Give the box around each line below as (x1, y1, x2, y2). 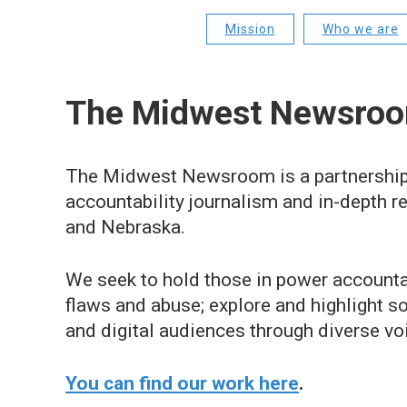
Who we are (322, 22, 399, 36)
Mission (224, 22, 275, 36)
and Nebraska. (65, 216, 185, 238)
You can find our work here (65, 372, 299, 394)
